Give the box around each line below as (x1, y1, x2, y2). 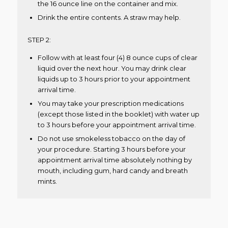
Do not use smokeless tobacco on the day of (37, 134, 185, 142)
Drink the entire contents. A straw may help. (37, 13, 181, 21)
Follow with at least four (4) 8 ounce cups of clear (37, 53, 197, 62)
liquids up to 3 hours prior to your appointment (37, 74, 190, 83)
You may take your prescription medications (37, 99, 184, 107)
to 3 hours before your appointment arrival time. (37, 120, 196, 129)
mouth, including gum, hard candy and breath (37, 166, 188, 175)
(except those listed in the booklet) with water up (37, 109, 199, 118)
